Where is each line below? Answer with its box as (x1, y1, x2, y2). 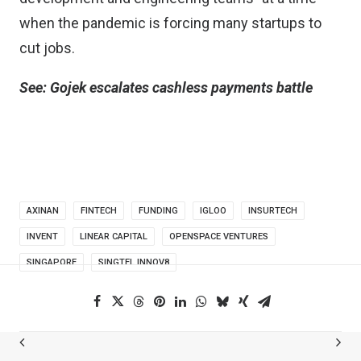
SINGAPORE (27, 257, 77, 268)
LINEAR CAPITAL (80, 231, 147, 242)
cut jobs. (19, 39, 75, 56)
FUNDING (139, 205, 178, 216)
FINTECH (81, 205, 117, 216)
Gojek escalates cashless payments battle (50, 79, 313, 96)
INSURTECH (248, 205, 297, 216)
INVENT (27, 231, 58, 242)
